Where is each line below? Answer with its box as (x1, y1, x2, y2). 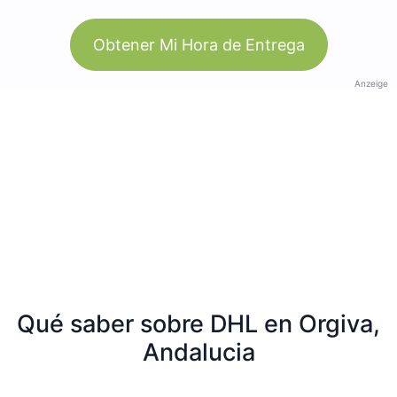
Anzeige (354, 77, 388, 89)
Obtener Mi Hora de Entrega (92, 35, 305, 54)
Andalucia (142, 337, 255, 367)
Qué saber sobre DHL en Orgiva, (17, 308, 380, 339)
